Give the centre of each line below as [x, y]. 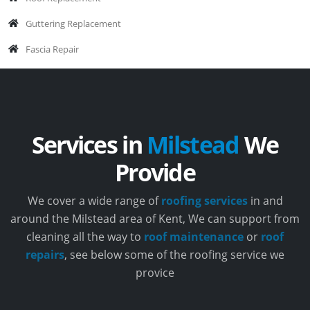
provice [155, 272]
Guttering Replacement [73, 23]
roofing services [204, 200]
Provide [155, 172]
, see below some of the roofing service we [174, 254]
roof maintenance [195, 236]
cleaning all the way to [85, 236]
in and [265, 200]
